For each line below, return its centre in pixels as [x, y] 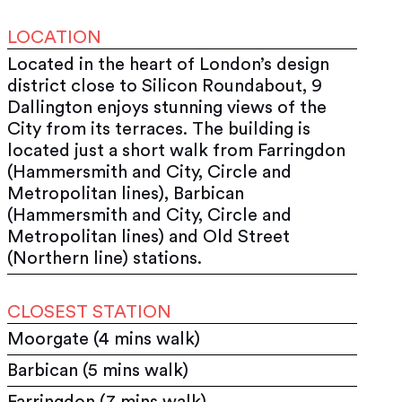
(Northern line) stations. [105, 258]
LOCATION [55, 37]
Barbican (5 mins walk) [98, 370]
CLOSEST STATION [90, 312]
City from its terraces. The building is [159, 129]
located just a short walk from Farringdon [177, 150]
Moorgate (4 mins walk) [104, 339]
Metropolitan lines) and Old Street [149, 236]
